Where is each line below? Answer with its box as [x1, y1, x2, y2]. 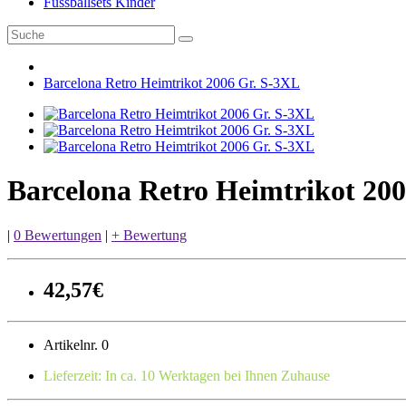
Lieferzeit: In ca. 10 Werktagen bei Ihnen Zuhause [43, 367, 330, 383]
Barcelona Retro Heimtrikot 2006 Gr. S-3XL [43, 75, 300, 91]
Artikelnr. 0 [43, 336, 109, 353]
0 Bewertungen [14, 227, 101, 243]
